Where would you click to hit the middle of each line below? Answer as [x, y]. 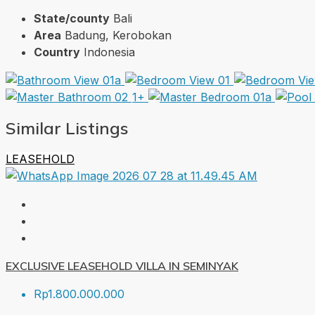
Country [57, 52]
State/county [72, 19]
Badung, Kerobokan [118, 36]
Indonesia [109, 52]
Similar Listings [67, 128]
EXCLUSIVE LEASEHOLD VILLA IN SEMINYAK [122, 265]
